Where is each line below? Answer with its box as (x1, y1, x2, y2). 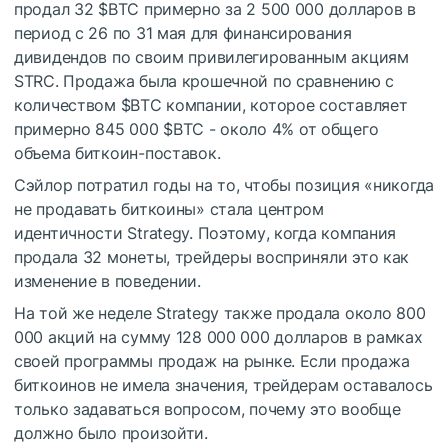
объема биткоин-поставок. (14, 142, 221, 163)
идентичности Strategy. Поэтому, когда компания (14, 222, 397, 243)
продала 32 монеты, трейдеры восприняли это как (14, 246, 410, 267)
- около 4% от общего (204, 118, 379, 139)
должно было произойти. (14, 422, 208, 443)
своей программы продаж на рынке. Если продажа (14, 350, 410, 371)
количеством (14, 94, 121, 115)
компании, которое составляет (161, 94, 408, 115)
